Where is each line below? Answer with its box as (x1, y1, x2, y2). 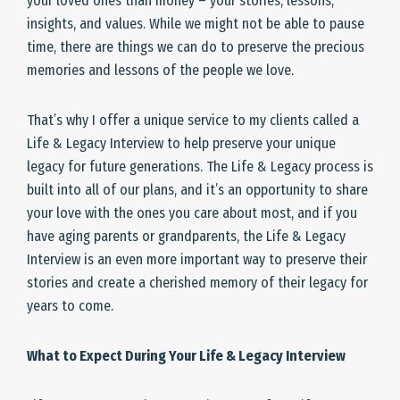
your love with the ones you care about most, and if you (27, 204, 357, 221)
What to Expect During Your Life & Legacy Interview (27, 347, 346, 364)
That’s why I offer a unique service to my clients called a (27, 112, 359, 129)
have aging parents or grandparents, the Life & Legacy (27, 228, 346, 245)
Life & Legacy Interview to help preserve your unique (27, 135, 336, 152)
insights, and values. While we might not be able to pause (27, 15, 364, 32)
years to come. (27, 297, 113, 314)
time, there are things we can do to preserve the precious (27, 38, 364, 55)
